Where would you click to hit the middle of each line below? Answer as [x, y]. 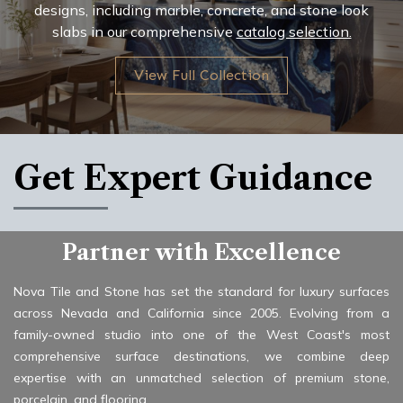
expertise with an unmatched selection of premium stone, [201, 378]
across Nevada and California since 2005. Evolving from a [201, 313]
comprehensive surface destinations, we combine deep [201, 357]
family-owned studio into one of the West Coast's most [201, 335]
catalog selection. [294, 32]
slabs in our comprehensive [142, 32]
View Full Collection [201, 76]
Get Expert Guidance [193, 179]
